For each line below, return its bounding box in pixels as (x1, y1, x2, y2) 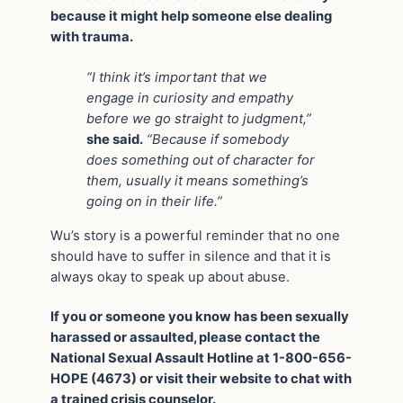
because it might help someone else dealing (50, 8, 332, 25)
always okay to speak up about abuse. (50, 268, 290, 285)
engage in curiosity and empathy (86, 89, 293, 106)
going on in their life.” (86, 193, 222, 210)
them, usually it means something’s (86, 172, 309, 189)
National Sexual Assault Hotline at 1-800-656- (50, 350, 352, 367)
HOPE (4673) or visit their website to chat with (50, 371, 352, 388)
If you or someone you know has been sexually (50, 309, 349, 326)
